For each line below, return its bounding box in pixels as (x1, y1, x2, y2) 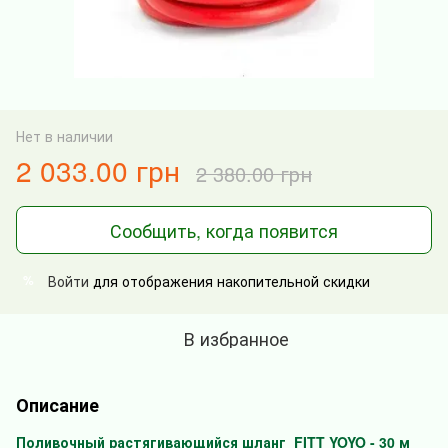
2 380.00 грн (196, 158, 312, 188)
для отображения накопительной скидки (89, 270, 370, 291)
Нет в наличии (16, 125, 113, 146)
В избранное (183, 324, 289, 351)
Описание (16, 391, 99, 418)
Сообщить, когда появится (110, 216, 338, 243)
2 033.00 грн (16, 149, 180, 190)
